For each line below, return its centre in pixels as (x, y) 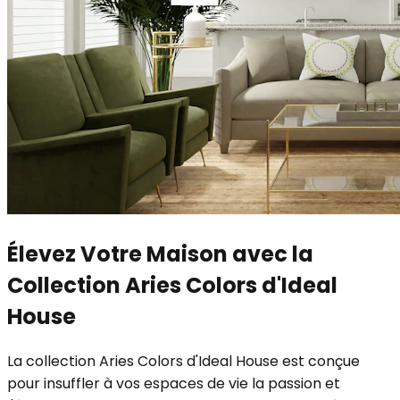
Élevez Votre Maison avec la (160, 254)
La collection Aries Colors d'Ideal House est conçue (183, 361)
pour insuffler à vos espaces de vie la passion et (174, 383)
